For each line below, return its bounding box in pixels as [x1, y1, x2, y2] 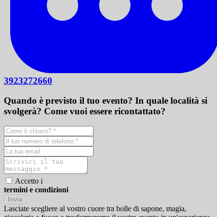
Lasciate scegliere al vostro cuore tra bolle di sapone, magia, [4, 204, 186, 213]
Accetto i [14, 176, 43, 185]
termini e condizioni [4, 185, 68, 194]
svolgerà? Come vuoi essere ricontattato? [4, 106, 166, 116]
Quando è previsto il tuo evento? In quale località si [4, 95, 207, 106]
